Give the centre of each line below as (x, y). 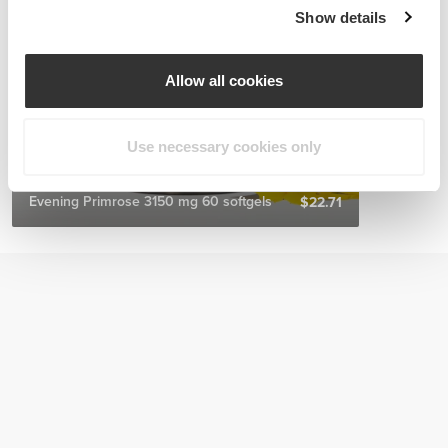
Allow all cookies (224, 81)
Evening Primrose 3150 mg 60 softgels (151, 201)
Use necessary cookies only (224, 146)
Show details (341, 17)
